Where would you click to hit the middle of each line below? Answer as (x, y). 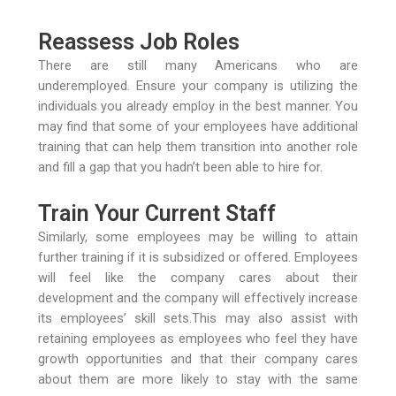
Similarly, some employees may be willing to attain (198, 237)
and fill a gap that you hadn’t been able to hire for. (180, 167)
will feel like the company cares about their (198, 278)
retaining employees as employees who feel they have (198, 339)
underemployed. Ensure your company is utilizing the (198, 85)
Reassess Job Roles (138, 42)
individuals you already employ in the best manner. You (198, 106)
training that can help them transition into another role (198, 146)
